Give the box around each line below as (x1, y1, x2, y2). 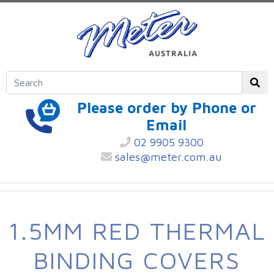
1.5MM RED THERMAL (8, 216, 266, 245)
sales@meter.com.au (112, 150, 222, 164)
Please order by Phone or (76, 99, 256, 116)
